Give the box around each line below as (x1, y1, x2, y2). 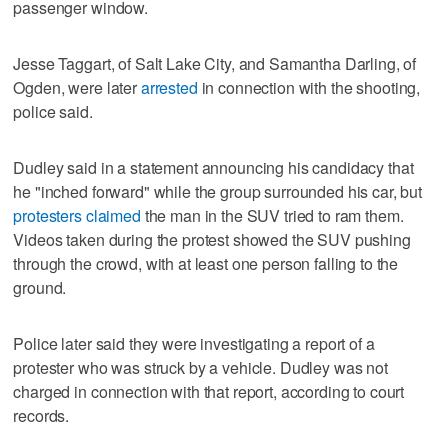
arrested (140, 75, 198, 99)
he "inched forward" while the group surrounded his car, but (13, 179, 423, 203)
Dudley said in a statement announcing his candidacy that (13, 155, 414, 179)
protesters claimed (13, 203, 141, 227)
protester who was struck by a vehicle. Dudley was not (13, 355, 388, 379)
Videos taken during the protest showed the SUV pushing (13, 227, 411, 251)
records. (13, 403, 70, 427)
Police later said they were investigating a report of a (13, 331, 375, 355)
